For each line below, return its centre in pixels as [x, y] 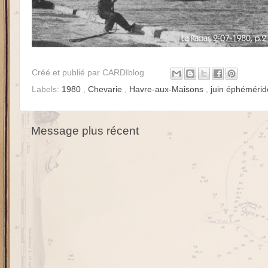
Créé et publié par [67, 72]
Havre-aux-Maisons [167, 89]
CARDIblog [124, 72]
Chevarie [106, 89]
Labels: [47, 89]
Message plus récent [85, 130]
